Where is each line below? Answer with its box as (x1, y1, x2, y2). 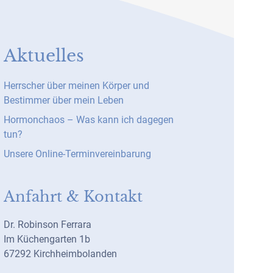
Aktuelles (4, 45, 84, 66)
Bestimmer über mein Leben (4, 94, 124, 106)
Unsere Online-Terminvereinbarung (4, 148, 151, 160)
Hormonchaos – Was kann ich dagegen (4, 114, 174, 126)
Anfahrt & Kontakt (4, 188, 143, 205)
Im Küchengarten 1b (4, 233, 90, 245)
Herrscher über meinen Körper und (4, 80, 149, 91)
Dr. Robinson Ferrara (4, 219, 91, 230)
